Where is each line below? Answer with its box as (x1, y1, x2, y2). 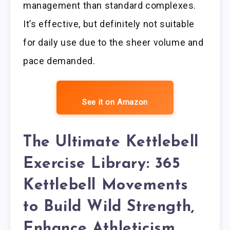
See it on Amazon (82, 97, 148, 107)
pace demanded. (23, 55, 95, 66)
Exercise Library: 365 (23, 156, 181, 172)
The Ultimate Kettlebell (23, 135, 199, 151)
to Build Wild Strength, (23, 199, 195, 216)
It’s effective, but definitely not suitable (23, 18, 195, 29)
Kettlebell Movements (23, 178, 189, 194)
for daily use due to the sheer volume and (23, 36, 204, 48)
